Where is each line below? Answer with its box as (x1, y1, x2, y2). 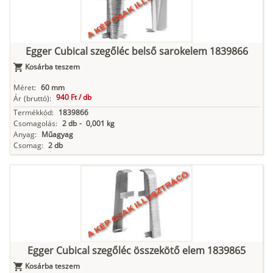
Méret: (13, 82, 36, 93)
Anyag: (13, 129, 37, 140)
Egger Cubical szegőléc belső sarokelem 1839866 (25, 44, 248, 58)
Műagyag (41, 129, 73, 140)
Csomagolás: (13, 118, 57, 129)
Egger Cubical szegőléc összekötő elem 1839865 (27, 244, 246, 258)
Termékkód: (13, 107, 54, 118)
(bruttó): (24, 93, 51, 104)
